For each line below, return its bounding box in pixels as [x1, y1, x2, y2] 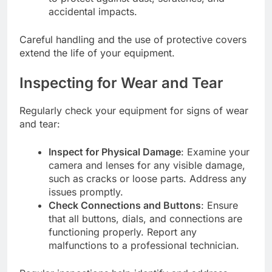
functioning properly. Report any [49, 225, 197, 238]
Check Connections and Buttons [49, 199, 201, 211]
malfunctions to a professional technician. [49, 239, 239, 251]
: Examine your [181, 145, 250, 158]
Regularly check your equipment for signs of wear [19, 104, 248, 117]
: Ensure [201, 199, 238, 211]
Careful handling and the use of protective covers [19, 33, 246, 46]
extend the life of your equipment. [19, 46, 175, 59]
